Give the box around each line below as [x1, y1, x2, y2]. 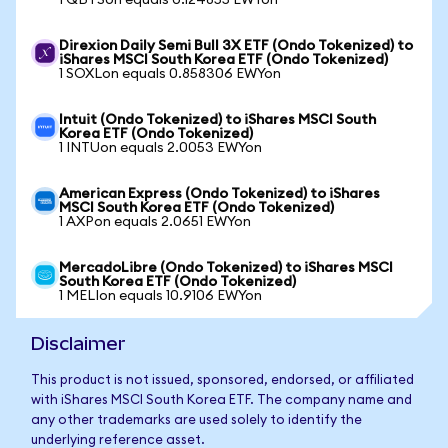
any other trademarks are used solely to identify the [31, 414, 362, 427]
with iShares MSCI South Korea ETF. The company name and [31, 394, 412, 407]
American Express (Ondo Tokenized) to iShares [59, 187, 380, 201]
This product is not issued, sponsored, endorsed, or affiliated [31, 374, 414, 387]
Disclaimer [31, 333, 126, 354]
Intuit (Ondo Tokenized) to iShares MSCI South [59, 113, 376, 127]
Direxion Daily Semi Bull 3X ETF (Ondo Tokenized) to [59, 39, 413, 53]
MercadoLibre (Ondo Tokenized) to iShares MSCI [59, 261, 393, 275]
